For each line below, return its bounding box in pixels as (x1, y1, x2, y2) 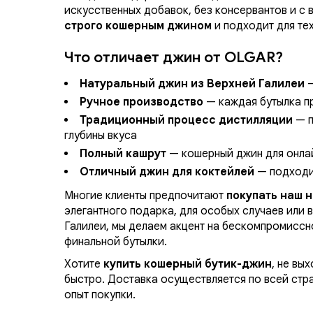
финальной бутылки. (64, 235, 167, 249)
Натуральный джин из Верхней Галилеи (80, 77, 305, 92)
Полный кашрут (80, 147, 166, 161)
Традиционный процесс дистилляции (80, 113, 293, 128)
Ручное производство (80, 95, 203, 110)
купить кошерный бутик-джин (103, 257, 272, 272)
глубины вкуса (64, 129, 137, 143)
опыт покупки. (64, 288, 136, 303)
